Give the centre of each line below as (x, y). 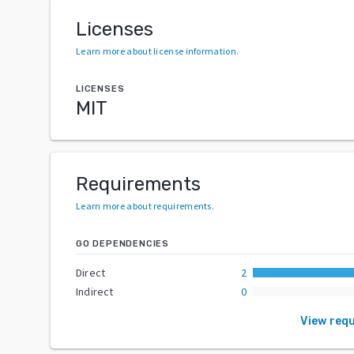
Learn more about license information (156, 51)
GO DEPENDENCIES (122, 243)
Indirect (95, 291)
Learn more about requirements (144, 205)
